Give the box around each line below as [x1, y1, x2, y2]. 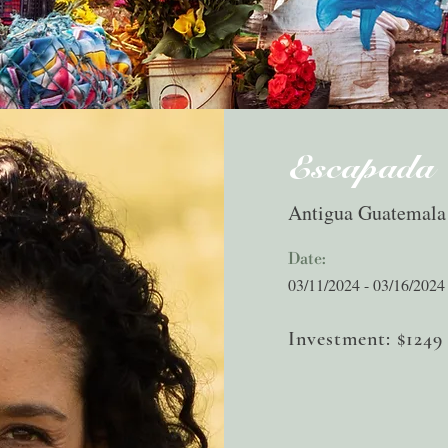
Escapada [288, 147, 434, 189]
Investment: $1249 [288, 327, 443, 351]
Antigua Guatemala [288, 199, 446, 226]
